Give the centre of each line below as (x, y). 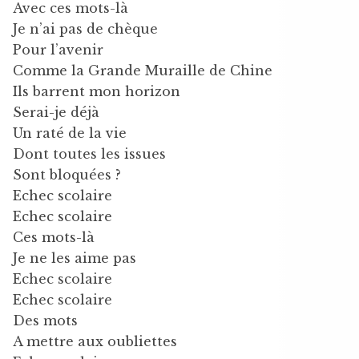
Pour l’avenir (58, 50)
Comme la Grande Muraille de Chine (143, 71)
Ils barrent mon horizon (97, 91)
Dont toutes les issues (89, 154)
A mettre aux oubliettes (95, 341)
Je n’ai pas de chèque (85, 29)
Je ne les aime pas (75, 258)
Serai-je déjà (56, 112)
